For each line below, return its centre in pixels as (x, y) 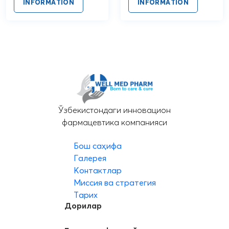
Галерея (90, 158)
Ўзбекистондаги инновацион (114, 110)
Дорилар (83, 205)
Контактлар (97, 170)
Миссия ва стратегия (114, 182)
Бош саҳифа (97, 145)
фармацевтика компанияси (114, 122)
